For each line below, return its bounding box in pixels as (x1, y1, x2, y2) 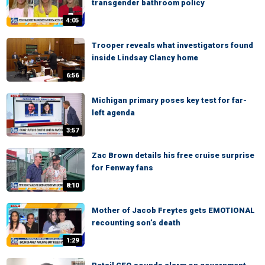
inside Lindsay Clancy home (92, 53, 198, 62)
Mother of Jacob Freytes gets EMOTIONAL (92, 206, 255, 215)
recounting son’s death (92, 218, 180, 227)
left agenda (92, 108, 135, 117)
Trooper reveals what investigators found (92, 41, 253, 50)
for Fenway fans (92, 163, 153, 172)
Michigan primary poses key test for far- (92, 96, 247, 105)
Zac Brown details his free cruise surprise (92, 151, 254, 160)
